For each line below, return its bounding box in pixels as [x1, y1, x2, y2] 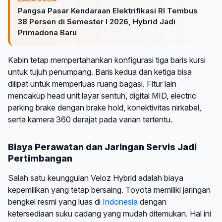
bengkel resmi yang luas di [8, 196, 103, 207]
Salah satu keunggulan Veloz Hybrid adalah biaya [8, 172, 183, 183]
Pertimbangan [8, 153, 72, 164]
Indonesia [103, 196, 138, 207]
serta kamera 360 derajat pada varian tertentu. [8, 114, 172, 124]
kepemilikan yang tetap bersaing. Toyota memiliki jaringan [8, 184, 211, 195]
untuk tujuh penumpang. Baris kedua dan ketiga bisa [8, 66, 192, 77]
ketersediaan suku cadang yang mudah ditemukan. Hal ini [8, 208, 211, 219]
